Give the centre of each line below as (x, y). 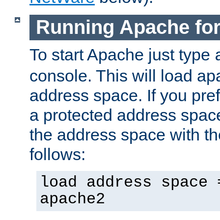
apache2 (72, 199)
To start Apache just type (122, 54)
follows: (57, 154)
